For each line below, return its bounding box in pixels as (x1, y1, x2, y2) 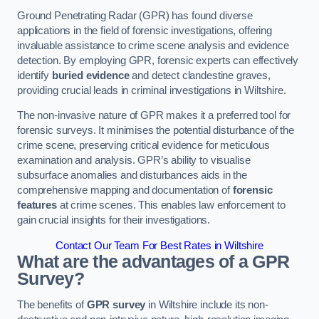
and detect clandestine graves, (129, 69, 271, 81)
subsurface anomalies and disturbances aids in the (17, 169, 247, 182)
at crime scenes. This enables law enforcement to (56, 199, 286, 211)
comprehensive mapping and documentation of (17, 184, 233, 197)
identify (17, 69, 52, 81)
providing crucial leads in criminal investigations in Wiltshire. (17, 84, 286, 96)
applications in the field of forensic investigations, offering (17, 24, 272, 36)
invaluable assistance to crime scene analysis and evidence (17, 39, 289, 51)
